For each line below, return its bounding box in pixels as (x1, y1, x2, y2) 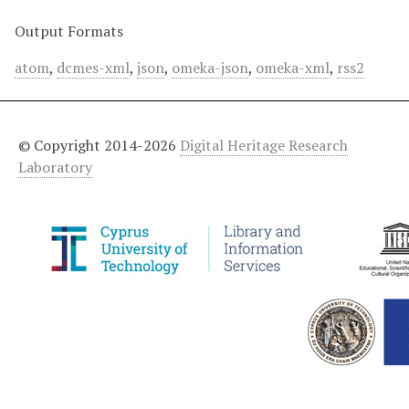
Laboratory (18, 156, 92, 177)
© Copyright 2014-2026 (18, 134, 180, 155)
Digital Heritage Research (180, 134, 348, 155)
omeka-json (172, 57, 248, 78)
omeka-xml (256, 57, 330, 78)
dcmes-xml (57, 57, 130, 78)
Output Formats (15, 20, 123, 41)
